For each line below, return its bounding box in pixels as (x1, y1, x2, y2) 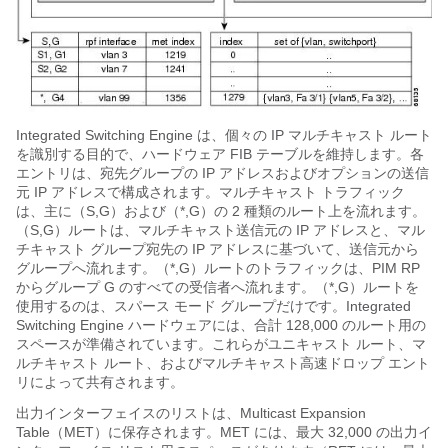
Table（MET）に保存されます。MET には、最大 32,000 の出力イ (16, 423, 432, 440)
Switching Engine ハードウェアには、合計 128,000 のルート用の (16, 316, 426, 333)
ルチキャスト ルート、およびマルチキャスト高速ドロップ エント (16, 354, 430, 371)
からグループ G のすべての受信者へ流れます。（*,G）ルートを (16, 278, 419, 295)
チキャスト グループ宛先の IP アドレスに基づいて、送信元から (16, 240, 419, 257)
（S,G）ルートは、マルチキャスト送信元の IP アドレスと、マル (16, 221, 425, 238)
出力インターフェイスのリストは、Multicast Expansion (16, 404, 366, 421)
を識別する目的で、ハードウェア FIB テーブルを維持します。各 (16, 145, 424, 162)
